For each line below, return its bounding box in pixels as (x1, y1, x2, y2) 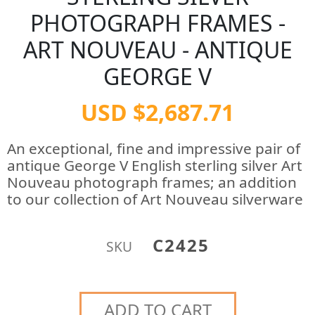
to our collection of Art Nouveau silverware (7, 189, 303, 209)
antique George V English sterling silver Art (7, 155, 302, 175)
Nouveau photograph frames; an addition (7, 172, 297, 192)
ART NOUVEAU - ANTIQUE (22, 34, 292, 65)
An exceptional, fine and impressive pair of (7, 139, 300, 158)
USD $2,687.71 (81, 97, 234, 127)
